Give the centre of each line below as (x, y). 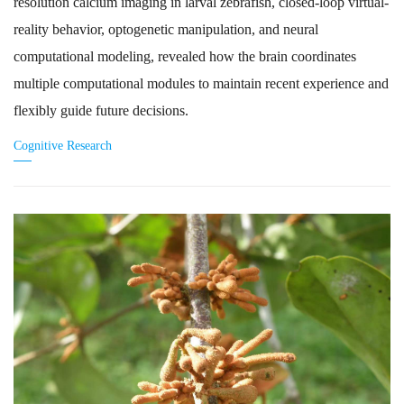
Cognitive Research (63, 146)
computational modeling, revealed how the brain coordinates (185, 57)
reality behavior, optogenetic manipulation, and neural (166, 30)
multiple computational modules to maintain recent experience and (201, 84)
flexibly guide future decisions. (101, 111)
